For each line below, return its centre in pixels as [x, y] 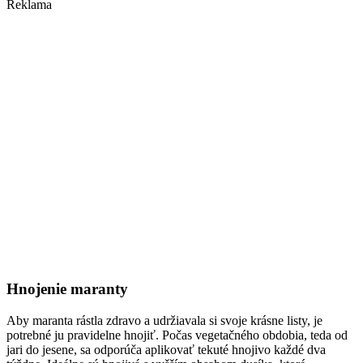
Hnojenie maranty [67, 289]
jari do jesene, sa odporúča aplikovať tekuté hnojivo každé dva [166, 349]
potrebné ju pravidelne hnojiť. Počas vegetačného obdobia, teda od [177, 335]
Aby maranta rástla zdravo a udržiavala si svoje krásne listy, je [164, 320]
